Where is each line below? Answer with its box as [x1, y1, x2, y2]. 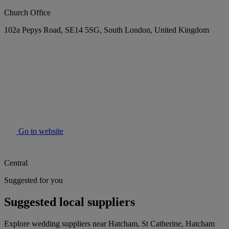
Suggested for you [4, 176, 63, 185]
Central [4, 158, 28, 168]
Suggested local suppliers [4, 195, 135, 209]
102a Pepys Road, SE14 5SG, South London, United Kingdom [4, 26, 209, 35]
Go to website [16, 127, 63, 136]
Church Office [4, 8, 51, 17]
